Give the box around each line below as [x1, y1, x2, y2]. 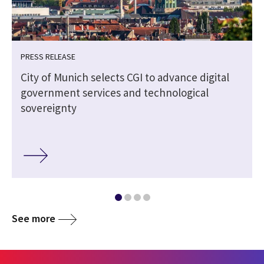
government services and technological [21, 85, 209, 100]
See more [12, 211, 55, 225]
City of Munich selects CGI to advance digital [21, 70, 229, 85]
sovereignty [21, 101, 77, 115]
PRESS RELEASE [21, 51, 75, 62]
